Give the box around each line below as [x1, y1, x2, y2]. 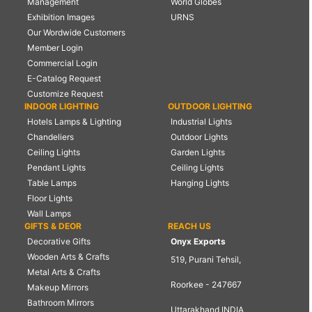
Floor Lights [27, 192, 72, 203]
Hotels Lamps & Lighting [27, 116, 121, 127]
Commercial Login [27, 57, 97, 68]
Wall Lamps [27, 208, 71, 219]
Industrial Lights [170, 116, 232, 127]
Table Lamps [27, 177, 77, 188]
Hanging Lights [170, 177, 229, 188]
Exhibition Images [27, 11, 95, 22]
